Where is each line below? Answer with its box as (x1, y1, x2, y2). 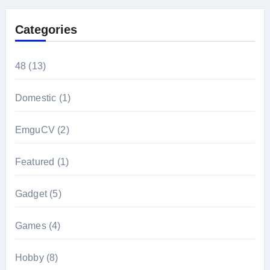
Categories (14, 22, 77, 36)
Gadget (14, 188, 47, 199)
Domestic (14, 92, 57, 103)
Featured (14, 156, 55, 167)
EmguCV (14, 124, 55, 135)
